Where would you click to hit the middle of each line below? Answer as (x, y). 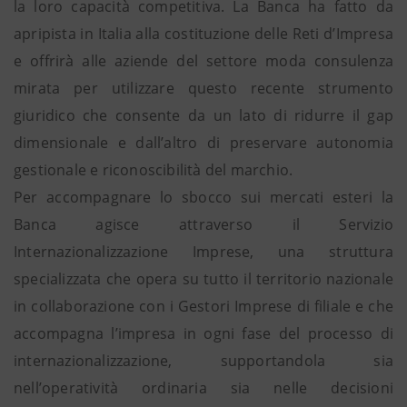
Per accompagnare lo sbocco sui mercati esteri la (203, 197)
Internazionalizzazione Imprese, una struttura (203, 252)
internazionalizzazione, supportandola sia (203, 361)
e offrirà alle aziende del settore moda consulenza (203, 61)
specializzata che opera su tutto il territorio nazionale (203, 279)
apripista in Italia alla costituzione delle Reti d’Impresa (203, 34)
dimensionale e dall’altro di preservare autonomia (203, 143)
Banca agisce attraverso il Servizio (203, 224)
